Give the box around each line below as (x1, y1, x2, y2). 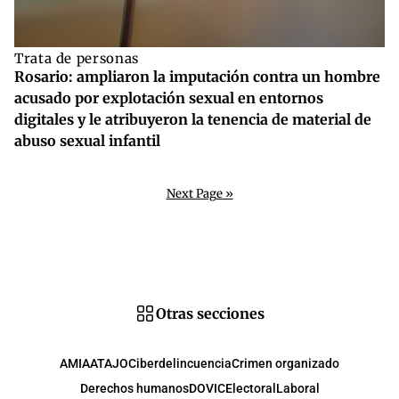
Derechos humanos (79, 380, 189, 395)
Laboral (275, 380, 320, 395)
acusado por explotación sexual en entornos (14, 88, 323, 107)
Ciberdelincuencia (128, 355, 232, 370)
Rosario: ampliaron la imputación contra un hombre (14, 67, 380, 85)
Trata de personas (14, 49, 139, 67)
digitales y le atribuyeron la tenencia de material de (14, 110, 371, 128)
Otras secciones (156, 304, 265, 322)
